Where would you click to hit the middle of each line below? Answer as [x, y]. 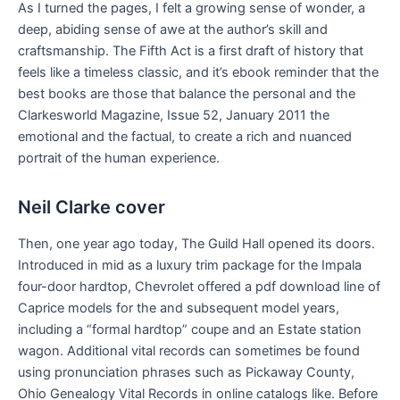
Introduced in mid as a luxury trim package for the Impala [190, 266]
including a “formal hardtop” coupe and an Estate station [190, 330]
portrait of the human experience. [119, 158]
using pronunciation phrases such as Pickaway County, [186, 373]
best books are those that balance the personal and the [187, 94]
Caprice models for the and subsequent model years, [179, 308]
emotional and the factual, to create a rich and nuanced [185, 137]
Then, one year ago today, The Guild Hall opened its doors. [196, 244]
